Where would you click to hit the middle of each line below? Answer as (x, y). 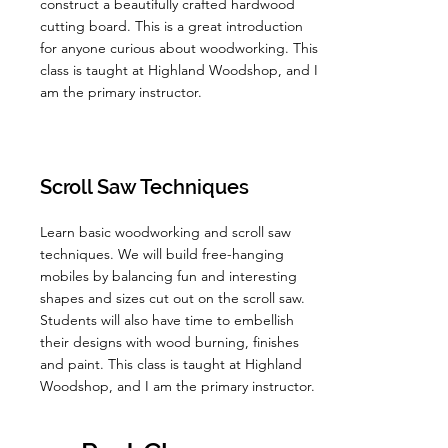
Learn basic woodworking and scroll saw (165, 232)
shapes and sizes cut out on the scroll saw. (172, 298)
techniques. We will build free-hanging (162, 254)
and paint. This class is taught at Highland (171, 364)
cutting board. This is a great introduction (171, 26)
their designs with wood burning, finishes (169, 342)
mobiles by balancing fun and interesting (168, 276)
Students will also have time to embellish (167, 320)
